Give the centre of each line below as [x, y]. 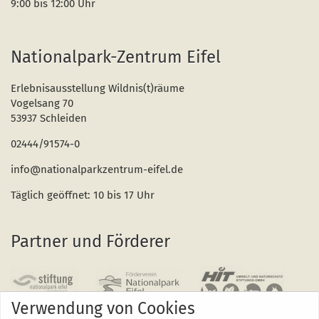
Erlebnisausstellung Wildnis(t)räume [98, 88]
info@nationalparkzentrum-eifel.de [97, 169]
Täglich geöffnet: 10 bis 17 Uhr [83, 195]
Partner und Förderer [90, 241]
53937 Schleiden [49, 118]
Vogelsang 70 [42, 103]
